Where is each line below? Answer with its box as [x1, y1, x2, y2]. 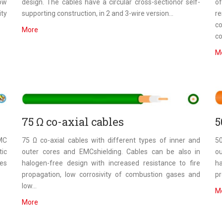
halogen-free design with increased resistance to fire [22, 159, 200, 167]
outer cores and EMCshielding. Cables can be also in [22, 148, 200, 156]
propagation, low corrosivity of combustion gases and [22, 170, 200, 179]
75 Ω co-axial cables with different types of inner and [22, 136, 200, 145]
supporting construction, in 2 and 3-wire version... [22, 9, 173, 17]
